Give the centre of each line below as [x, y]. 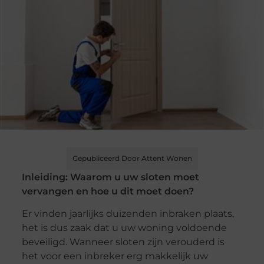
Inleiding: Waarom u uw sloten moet [110, 177]
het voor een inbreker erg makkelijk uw [115, 256]
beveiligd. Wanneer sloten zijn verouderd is [123, 242]
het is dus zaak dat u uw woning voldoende [124, 228]
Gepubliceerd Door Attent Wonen [132, 159]
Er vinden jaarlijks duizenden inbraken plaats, [128, 214]
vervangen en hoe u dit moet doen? [108, 192]
